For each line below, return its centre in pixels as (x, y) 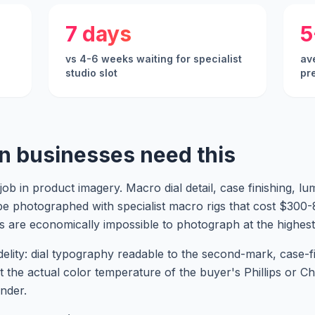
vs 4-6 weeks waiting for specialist (154, 59)
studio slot (92, 73)
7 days (99, 34)
